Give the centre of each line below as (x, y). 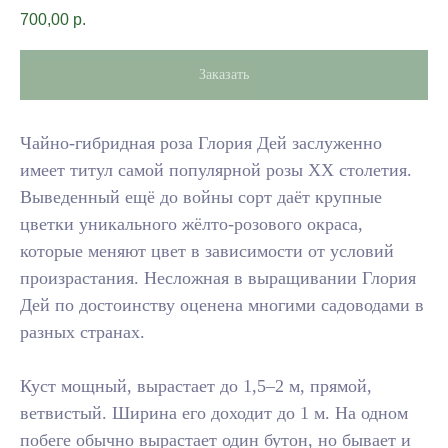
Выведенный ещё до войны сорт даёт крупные (201, 197)
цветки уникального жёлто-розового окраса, (191, 224)
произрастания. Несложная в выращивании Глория (218, 278)
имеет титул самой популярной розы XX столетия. (216, 170)
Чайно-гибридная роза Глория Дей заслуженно (201, 143)
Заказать (224, 75)
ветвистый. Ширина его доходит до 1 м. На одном (214, 413)
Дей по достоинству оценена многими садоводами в (222, 305)
